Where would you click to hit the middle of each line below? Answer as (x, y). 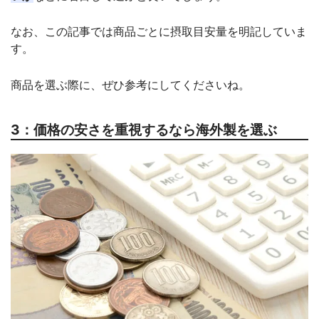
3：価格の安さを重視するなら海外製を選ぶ (144, 130)
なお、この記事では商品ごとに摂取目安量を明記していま (159, 32)
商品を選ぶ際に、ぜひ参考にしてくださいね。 (130, 84)
